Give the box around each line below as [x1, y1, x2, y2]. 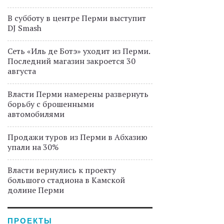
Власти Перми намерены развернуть [7, 88, 148, 99]
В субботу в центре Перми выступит [7, 12, 146, 23]
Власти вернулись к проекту [7, 164, 116, 175]
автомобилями [7, 108, 64, 119]
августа [7, 65, 36, 76]
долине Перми [7, 184, 64, 195]
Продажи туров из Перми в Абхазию [7, 131, 147, 142]
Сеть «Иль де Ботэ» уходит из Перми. [7, 45, 150, 56]
